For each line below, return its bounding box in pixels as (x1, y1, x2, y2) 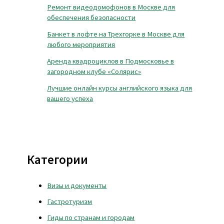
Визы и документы (47, 181, 107, 190)
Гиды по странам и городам (47, 212, 135, 222)
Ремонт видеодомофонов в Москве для (47, 2, 175, 11)
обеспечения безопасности (47, 12, 136, 22)
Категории (27, 151, 88, 167)
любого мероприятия (47, 39, 115, 49)
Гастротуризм (47, 197, 92, 206)
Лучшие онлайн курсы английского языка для (47, 83, 192, 92)
